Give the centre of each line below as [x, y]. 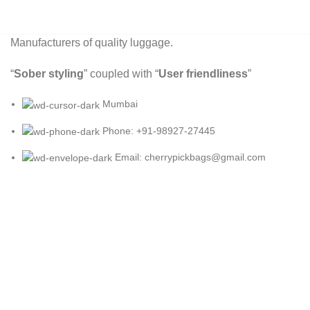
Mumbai [120, 104]
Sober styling [49, 74]
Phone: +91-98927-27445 [159, 130]
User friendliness [203, 74]
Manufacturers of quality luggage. [92, 43]
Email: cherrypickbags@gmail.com [190, 157]
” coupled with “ [121, 74]
